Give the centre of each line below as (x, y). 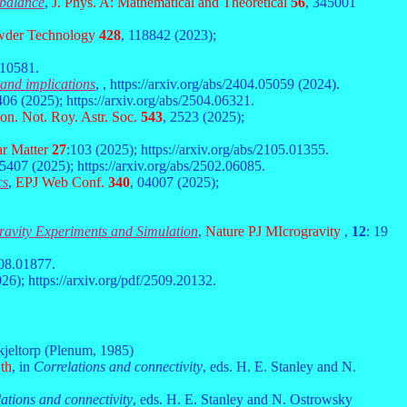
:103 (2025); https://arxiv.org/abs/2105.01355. (198, 149)
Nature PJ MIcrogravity (273, 231)
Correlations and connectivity (118, 367)
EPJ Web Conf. (60, 182)
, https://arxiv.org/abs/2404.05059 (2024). (221, 84)
